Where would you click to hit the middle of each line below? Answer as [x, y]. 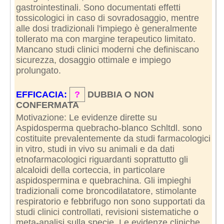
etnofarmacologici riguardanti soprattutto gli [102, 159]
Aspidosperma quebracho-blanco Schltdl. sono [109, 128]
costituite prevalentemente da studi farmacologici [113, 138]
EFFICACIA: [42, 94]
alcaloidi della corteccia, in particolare [90, 170]
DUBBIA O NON [120, 94]
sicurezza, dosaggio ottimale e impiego [93, 60]
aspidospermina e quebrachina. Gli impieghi [103, 180]
